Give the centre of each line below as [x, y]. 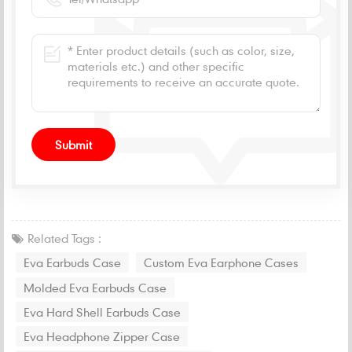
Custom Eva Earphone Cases [221, 262]
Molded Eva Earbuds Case [95, 287]
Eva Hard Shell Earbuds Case [102, 312]
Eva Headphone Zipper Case [102, 336]
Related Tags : [64, 238]
